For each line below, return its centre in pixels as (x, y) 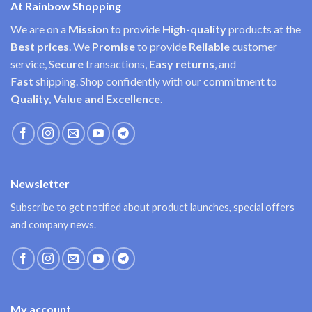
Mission (88, 29)
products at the (264, 29)
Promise (114, 47)
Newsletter (40, 184)
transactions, (117, 64)
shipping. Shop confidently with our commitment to (156, 81)
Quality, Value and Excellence (85, 99)
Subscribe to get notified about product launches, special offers (153, 208)
